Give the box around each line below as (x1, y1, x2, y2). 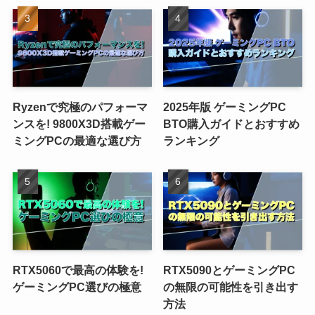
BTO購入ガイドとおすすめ (163, 117, 300, 131)
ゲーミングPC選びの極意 (12, 281, 141, 294)
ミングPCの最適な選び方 (12, 134, 141, 148)
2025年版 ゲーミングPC (163, 101, 287, 114)
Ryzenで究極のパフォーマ (12, 101, 148, 114)
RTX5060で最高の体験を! (12, 264, 143, 277)
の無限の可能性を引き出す (163, 281, 299, 294)
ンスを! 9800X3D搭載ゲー (12, 117, 146, 131)
